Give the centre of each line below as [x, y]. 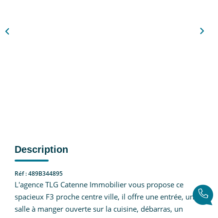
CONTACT [109, 35]
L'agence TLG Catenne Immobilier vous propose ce [99, 184]
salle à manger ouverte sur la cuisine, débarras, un [99, 209]
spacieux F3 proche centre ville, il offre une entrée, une [106, 196]
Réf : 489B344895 [39, 173]
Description [41, 149]
